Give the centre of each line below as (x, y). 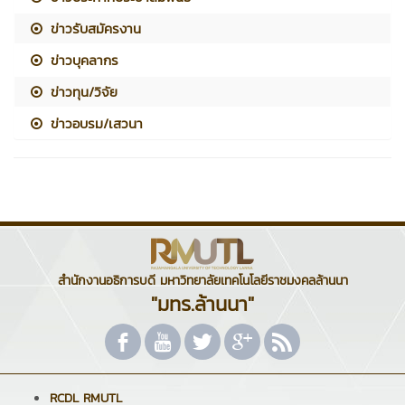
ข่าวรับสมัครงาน (94, 28)
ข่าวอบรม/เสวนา (94, 123)
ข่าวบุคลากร (82, 60)
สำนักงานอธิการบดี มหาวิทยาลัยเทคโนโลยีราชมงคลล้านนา (202, 280)
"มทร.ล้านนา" (202, 304)
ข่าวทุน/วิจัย (82, 91)
